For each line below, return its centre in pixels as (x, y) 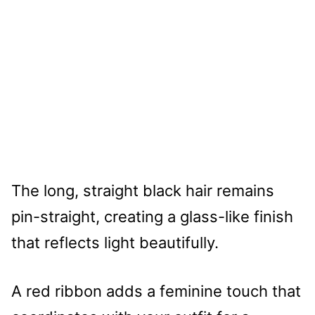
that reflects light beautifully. (115, 242)
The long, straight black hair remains (143, 190)
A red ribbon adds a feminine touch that (156, 291)
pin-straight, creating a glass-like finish (152, 216)
